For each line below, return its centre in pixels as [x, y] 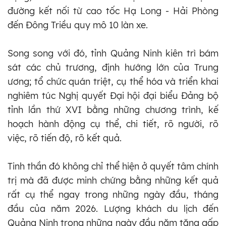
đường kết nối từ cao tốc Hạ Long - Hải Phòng [113, 11]
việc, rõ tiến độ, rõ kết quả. [65, 138]
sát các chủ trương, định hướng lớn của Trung [113, 67]
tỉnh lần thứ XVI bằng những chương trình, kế [113, 109]
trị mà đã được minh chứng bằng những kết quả [113, 180]
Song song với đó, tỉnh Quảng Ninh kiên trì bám [113, 53]
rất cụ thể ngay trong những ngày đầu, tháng [113, 194]
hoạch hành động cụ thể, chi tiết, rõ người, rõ [113, 124]
